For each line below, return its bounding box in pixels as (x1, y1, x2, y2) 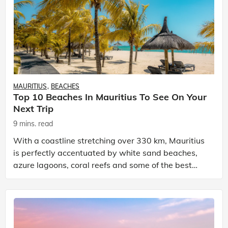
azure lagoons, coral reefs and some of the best (13, 160, 192, 170)
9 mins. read (13, 119, 53, 128)
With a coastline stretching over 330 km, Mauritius (13, 135, 205, 146)
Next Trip (13, 102, 53, 115)
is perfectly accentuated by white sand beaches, (13, 148, 197, 158)
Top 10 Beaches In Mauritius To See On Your (13, 91, 207, 103)
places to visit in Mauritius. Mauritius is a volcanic (13, 172, 200, 182)
